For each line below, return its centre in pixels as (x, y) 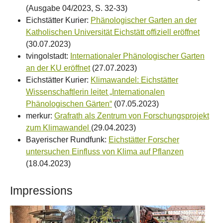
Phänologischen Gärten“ (69, 104)
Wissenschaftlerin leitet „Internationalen (95, 92)
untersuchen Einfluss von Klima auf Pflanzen (105, 152)
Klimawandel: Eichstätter (134, 80)
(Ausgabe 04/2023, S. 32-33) (77, 8)
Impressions (41, 191)
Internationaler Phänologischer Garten (137, 56)
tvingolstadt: (48, 56)
